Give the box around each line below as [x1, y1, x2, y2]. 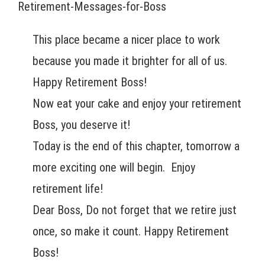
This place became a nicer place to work [33, 33, 220, 47]
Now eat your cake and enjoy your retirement [33, 96, 241, 111]
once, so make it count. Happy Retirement [33, 224, 229, 239]
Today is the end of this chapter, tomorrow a [33, 139, 240, 154]
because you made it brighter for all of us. [33, 54, 227, 69]
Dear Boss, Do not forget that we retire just [33, 203, 237, 218]
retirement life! [33, 182, 103, 196]
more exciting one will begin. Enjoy [33, 160, 195, 175]
